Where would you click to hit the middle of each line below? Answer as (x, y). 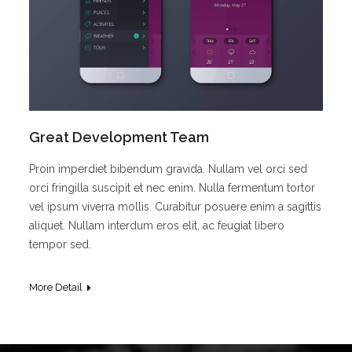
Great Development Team (119, 137)
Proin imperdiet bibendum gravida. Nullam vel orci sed (169, 169)
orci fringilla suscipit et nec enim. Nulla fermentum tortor (172, 187)
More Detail (56, 287)
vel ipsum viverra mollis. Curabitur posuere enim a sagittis (176, 206)
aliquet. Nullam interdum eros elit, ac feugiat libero (157, 225)
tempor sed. (60, 244)
